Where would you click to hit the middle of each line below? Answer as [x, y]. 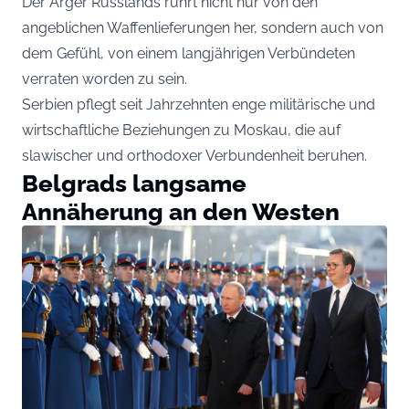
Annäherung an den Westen [181, 212]
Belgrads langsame [134, 184]
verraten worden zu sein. [105, 79]
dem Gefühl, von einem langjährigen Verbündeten [189, 54]
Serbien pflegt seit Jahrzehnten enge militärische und [199, 105]
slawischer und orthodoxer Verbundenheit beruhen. [194, 156]
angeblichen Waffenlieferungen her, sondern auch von [203, 28]
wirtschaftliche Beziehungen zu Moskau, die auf [181, 131]
